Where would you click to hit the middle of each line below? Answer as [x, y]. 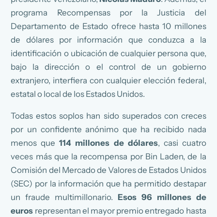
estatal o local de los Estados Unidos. [78, 94]
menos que [35, 143]
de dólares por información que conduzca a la [108, 39]
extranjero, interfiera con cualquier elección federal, [108, 80]
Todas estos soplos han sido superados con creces [108, 116]
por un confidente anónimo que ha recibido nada [108, 129]
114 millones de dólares [108, 143]
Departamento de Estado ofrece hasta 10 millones [108, 26]
